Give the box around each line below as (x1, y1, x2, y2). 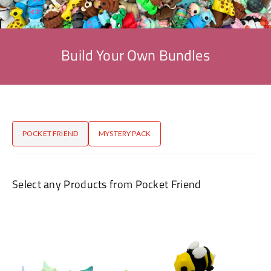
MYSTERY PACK (99, 128, 151, 138)
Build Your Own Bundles (61, 44, 210, 66)
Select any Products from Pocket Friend (12, 175, 201, 192)
